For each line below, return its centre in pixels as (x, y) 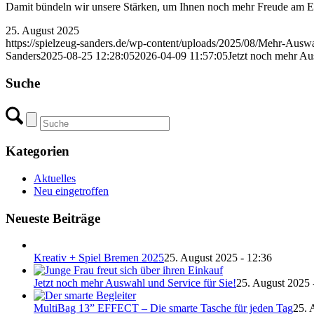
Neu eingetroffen (71, 191)
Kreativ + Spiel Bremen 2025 (99, 258)
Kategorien (37, 151)
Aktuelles (55, 178)
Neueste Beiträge (53, 218)
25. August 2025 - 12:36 (218, 258)
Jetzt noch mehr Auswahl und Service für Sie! (135, 283)
